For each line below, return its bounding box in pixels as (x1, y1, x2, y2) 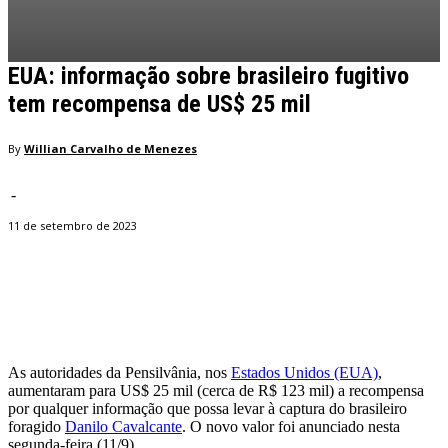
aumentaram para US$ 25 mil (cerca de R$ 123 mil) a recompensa (8, 382, 424, 400)
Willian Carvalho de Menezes (24, 141, 197, 156)
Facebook (48, 292, 100, 308)
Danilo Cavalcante (65, 418, 182, 436)
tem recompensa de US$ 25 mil (8, 90, 311, 118)
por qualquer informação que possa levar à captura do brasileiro (8, 400, 407, 418)
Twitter (163, 292, 202, 308)
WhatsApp (377, 292, 430, 308)
